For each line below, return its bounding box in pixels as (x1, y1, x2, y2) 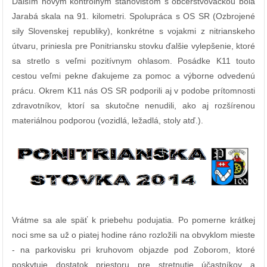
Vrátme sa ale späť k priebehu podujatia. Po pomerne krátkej (12, 215, 255, 225)
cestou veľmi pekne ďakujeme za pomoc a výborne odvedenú (12, 71, 255, 81)
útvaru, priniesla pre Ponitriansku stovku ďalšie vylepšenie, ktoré (12, 41, 255, 51)
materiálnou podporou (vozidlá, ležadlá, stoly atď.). (12, 116, 203, 126)
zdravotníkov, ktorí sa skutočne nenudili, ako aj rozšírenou (12, 101, 255, 111)
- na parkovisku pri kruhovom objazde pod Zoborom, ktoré (12, 244, 255, 254)
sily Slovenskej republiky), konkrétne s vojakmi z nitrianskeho (12, 26, 255, 36)
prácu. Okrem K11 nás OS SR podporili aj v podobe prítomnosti (12, 86, 255, 96)
